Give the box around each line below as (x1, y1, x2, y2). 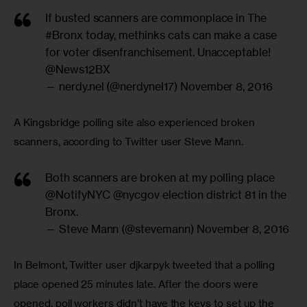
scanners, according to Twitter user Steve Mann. (14, 135, 243, 149)
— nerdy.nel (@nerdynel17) (45, 79, 180, 94)
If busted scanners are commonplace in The (45, 11, 267, 25)
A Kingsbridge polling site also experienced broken (14, 116, 258, 130)
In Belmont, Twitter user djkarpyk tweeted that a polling (14, 258, 278, 272)
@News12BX (45, 62, 110, 77)
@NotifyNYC (45, 188, 110, 202)
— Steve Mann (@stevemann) (45, 222, 197, 236)
